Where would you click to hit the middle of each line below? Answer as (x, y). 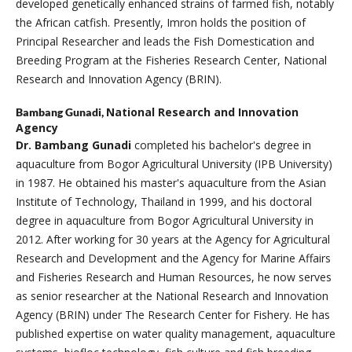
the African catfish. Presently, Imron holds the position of (160, 23)
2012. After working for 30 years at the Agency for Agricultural (172, 240)
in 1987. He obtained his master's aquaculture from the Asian (170, 183)
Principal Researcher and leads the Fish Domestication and (165, 42)
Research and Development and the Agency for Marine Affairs (173, 258)
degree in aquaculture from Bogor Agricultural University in (164, 221)
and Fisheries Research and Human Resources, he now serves (173, 277)
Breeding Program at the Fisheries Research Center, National (171, 60)
